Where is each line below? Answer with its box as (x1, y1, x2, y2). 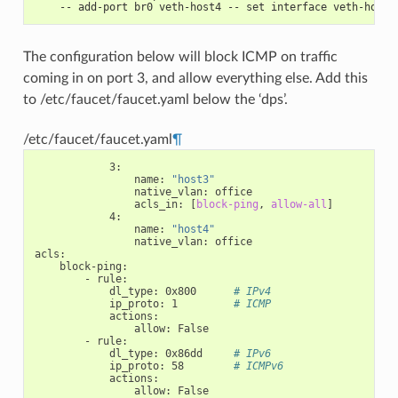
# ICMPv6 (233, 359, 283, 372)
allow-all (270, 197, 327, 211)
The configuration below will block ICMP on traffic (22, 49, 338, 64)
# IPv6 (233, 346, 271, 360)
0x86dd (164, 346, 203, 360)
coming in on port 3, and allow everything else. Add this (22, 70, 368, 85)
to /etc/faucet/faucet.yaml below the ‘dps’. (22, 92, 288, 107)
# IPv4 (233, 284, 271, 298)
